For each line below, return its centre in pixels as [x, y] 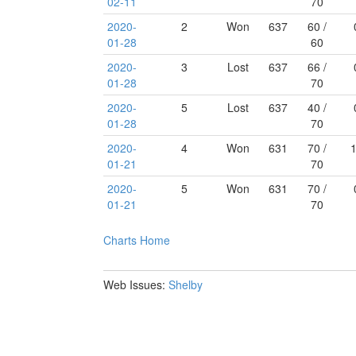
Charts [120, 240]
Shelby [186, 284]
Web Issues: [136, 284]
